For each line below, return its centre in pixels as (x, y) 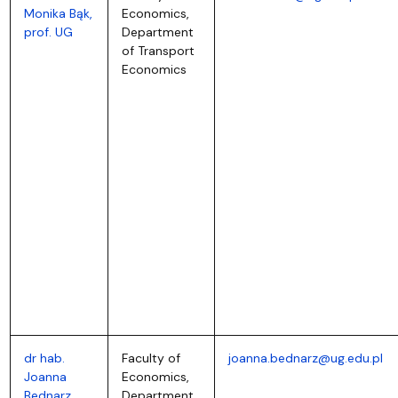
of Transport (158, 50)
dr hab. (44, 358)
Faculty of (151, 358)
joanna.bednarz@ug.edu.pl (305, 358)
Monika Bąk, (58, 13)
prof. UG (48, 32)
